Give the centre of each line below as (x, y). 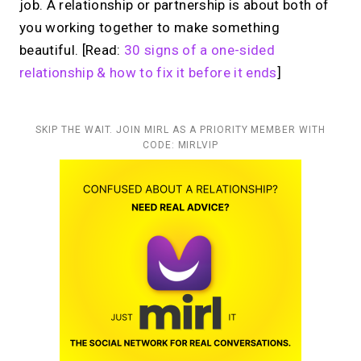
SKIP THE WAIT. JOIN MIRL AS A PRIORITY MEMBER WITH (180, 130)
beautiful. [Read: (72, 50)
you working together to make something (149, 28)
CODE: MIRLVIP (180, 145)
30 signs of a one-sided (199, 50)
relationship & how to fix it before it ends (148, 73)
